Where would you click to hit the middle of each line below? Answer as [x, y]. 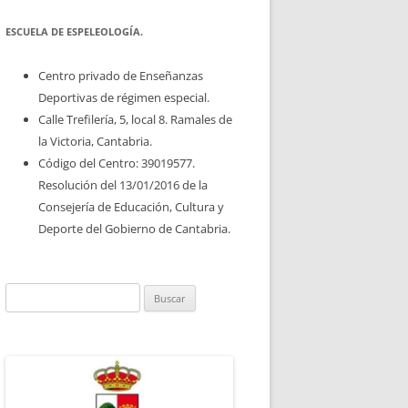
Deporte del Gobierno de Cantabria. [134, 228]
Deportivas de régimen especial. [124, 97]
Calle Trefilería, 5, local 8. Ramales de [135, 119]
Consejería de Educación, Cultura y [131, 206]
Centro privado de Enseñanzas [121, 75]
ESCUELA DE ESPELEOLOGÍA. [74, 31]
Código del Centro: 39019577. [117, 163]
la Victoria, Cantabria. [95, 141]
